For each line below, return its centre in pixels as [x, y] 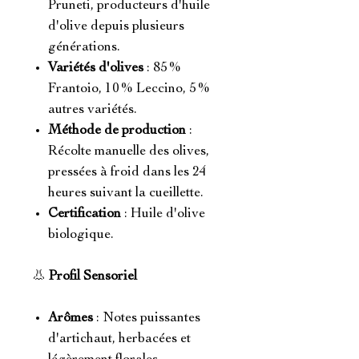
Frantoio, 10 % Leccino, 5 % [129, 89]
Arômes [71, 318]
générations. [84, 47]
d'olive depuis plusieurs [116, 26]
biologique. [81, 235]
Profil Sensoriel [93, 276]
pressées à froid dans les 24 [127, 172]
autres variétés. [93, 110]
